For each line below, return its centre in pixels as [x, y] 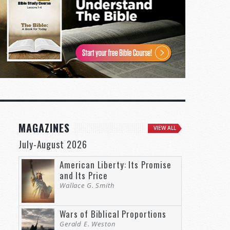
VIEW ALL [165, 128]
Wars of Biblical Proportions [113, 214]
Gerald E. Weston [88, 224]
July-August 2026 [53, 144]
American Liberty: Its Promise [116, 164]
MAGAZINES [44, 128]
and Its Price [84, 175]
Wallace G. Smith [87, 185]
